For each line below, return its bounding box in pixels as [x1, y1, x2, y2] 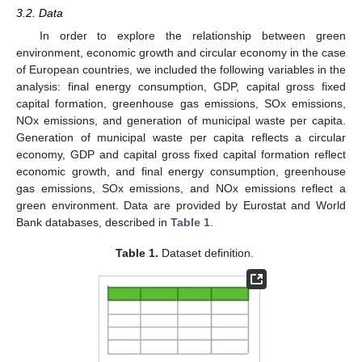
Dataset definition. [158, 246, 254, 260]
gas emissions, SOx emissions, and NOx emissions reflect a [16, 182, 346, 196]
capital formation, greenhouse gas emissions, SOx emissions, [16, 97, 346, 111]
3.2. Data [16, 6, 63, 19]
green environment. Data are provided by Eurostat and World [16, 199, 346, 213]
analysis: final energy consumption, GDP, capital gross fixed [16, 80, 346, 94]
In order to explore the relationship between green [39, 29, 346, 43]
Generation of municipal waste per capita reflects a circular [16, 131, 346, 145]
